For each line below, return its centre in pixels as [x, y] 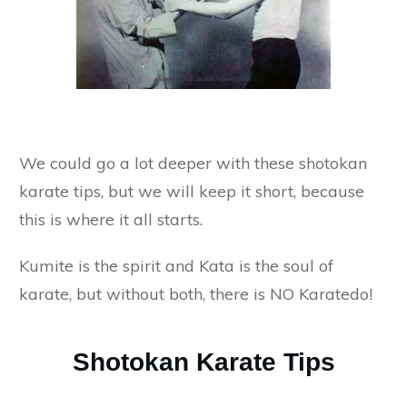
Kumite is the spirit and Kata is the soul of [176, 266]
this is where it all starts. [111, 220]
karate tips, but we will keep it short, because [192, 192]
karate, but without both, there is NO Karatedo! [196, 294]
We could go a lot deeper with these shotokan [193, 164]
